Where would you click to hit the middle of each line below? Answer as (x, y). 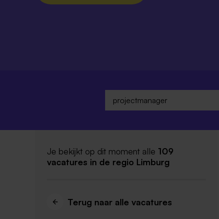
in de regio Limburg (130, 162)
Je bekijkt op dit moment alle (102, 151)
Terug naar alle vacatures (120, 202)
